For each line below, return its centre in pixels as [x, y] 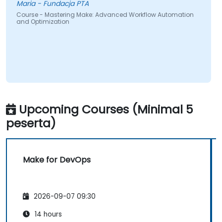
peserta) [31, 123]
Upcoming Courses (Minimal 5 [106, 110]
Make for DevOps [57, 160]
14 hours [47, 214]
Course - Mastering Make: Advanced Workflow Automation [105, 15]
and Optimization [43, 22]
